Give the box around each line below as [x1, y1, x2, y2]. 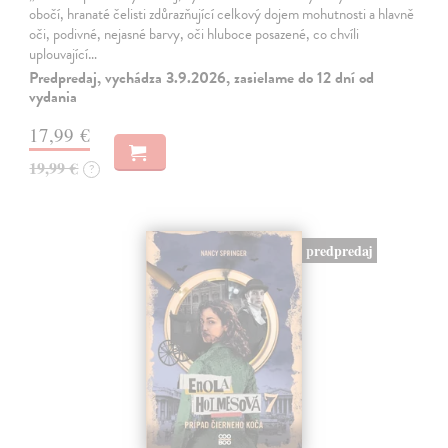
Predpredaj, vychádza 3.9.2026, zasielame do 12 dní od [29, 65, 375, 90]
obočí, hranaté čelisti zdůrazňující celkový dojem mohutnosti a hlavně [29, 2, 415, 25]
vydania [29, 84, 78, 109]
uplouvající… [29, 42, 98, 65]
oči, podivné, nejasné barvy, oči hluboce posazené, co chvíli [29, 22, 360, 45]
